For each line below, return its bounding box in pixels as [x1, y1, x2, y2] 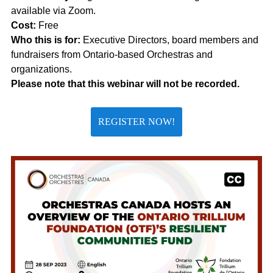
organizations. [11, 64, 72, 75]
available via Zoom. [11, 5, 96, 16]
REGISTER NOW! [98, 116, 175, 127]
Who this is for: [11, 35, 80, 46]
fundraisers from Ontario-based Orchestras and [11, 49, 213, 60]
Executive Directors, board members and [80, 35, 258, 46]
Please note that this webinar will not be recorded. [11, 79, 242, 90]
